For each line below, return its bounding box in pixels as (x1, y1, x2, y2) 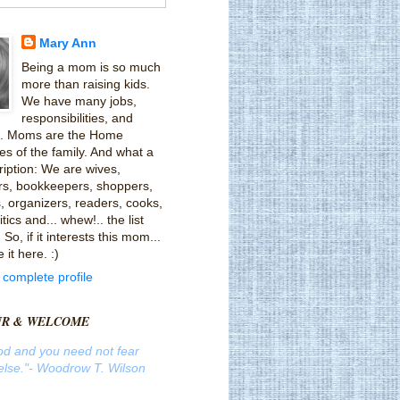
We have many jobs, (21, 94, 137, 109)
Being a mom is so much (21, 60, 161, 75)
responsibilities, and (21, 111, 133, 126)
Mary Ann (38, 36, 96, 51)
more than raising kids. (21, 77, 150, 92)
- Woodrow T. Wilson (29, 361, 146, 376)
